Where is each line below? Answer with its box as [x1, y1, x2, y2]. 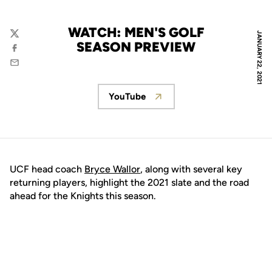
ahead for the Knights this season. [10, 190, 156, 202]
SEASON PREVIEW [76, 39, 195, 55]
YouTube [108, 91, 146, 102]
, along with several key [140, 163, 242, 175]
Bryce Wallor [84, 163, 140, 175]
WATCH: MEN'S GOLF [68, 24, 204, 41]
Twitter [9, 33, 39, 45]
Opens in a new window [135, 97, 238, 108]
